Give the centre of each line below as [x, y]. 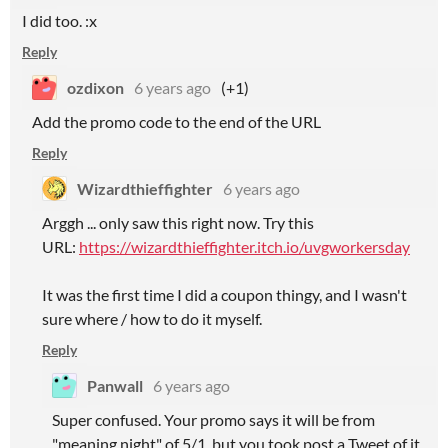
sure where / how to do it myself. [152, 318]
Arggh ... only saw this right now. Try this [178, 222]
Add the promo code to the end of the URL [176, 121]
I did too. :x [59, 20]
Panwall [115, 385]
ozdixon [95, 87]
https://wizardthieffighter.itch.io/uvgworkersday [244, 246]
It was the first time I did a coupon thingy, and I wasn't [224, 294]
